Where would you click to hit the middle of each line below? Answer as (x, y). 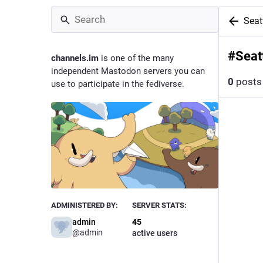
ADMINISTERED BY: (85, 205)
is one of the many (136, 58)
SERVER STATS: (159, 205)
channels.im (75, 58)
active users (154, 233)
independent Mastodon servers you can (128, 71)
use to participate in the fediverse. (118, 84)
